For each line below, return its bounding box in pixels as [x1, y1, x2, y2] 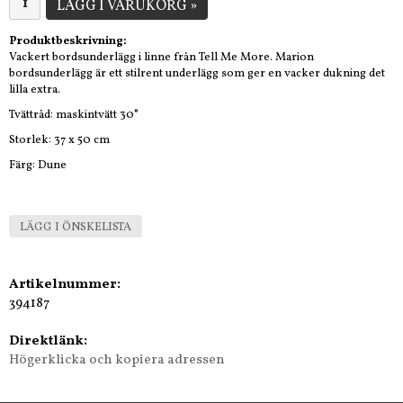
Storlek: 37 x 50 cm [9, 131, 112, 148]
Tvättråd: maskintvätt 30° [9, 106, 139, 123]
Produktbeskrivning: [9, 32, 127, 49]
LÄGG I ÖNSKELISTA [20, 219, 131, 236]
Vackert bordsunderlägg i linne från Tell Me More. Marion [9, 49, 314, 66]
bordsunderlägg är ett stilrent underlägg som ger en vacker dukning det [9, 65, 385, 82]
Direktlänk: [9, 331, 87, 351]
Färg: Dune [9, 157, 67, 174]
